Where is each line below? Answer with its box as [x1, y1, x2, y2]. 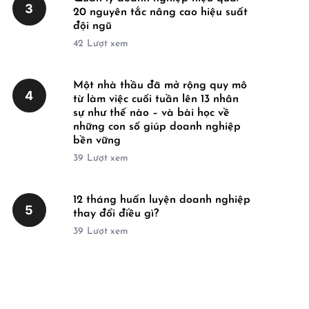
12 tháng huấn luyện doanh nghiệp [73, 195, 250, 206]
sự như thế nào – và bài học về [73, 108, 230, 119]
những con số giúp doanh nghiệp [73, 121, 241, 132]
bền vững [73, 135, 121, 146]
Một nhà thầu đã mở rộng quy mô [73, 80, 247, 91]
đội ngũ [73, 21, 112, 32]
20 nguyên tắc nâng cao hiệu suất [73, 7, 248, 18]
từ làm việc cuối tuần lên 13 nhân [73, 94, 239, 105]
